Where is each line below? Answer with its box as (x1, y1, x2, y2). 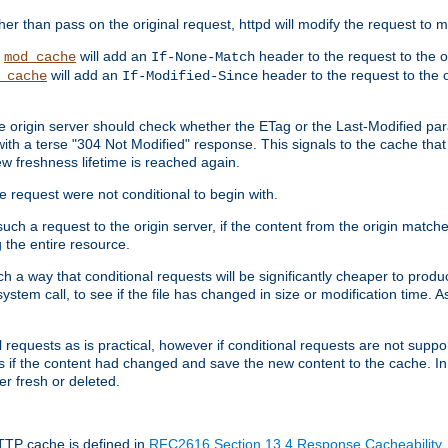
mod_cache (4, 48, 76, 65)
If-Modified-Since (122, 67, 258, 84)
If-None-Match (151, 48, 255, 65)
